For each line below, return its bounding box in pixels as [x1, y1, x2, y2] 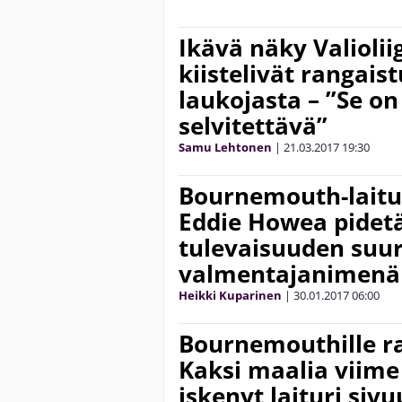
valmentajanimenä [179, 258, 400, 290]
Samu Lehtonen [179, 139, 272, 155]
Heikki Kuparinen [179, 287, 282, 303]
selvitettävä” [179, 109, 328, 142]
